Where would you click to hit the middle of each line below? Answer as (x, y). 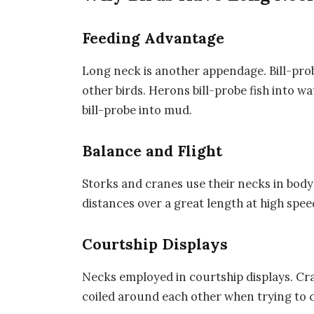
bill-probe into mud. (137, 110)
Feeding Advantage (153, 39)
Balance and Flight (152, 151)
